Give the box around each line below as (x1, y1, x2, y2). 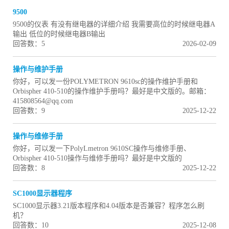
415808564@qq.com (13, 97, 73, 105)
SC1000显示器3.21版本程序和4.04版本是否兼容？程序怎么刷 (13, 202, 204, 210)
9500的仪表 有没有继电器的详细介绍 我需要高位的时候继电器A (13, 20, 215, 29)
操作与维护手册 (13, 65, 63, 74)
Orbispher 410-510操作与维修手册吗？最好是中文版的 (13, 154, 182, 163)
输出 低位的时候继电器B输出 (13, 30, 105, 38)
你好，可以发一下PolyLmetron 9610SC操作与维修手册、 (13, 145, 191, 153)
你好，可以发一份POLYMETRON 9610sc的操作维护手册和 (13, 78, 198, 86)
